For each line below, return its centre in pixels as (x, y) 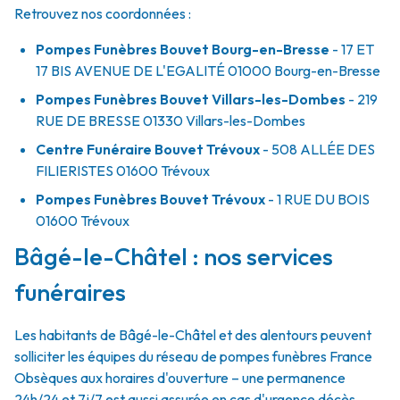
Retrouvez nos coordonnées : (103, 13)
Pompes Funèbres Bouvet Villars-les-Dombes (191, 99)
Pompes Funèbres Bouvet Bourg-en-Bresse (183, 49)
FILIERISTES (75, 171)
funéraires (70, 292)
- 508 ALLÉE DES (317, 149)
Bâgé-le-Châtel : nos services (174, 256)
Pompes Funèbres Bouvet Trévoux (150, 199)
